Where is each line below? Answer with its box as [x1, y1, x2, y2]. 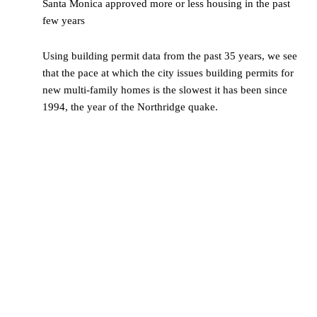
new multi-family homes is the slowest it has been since [42, 84, 287, 96]
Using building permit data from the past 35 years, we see [42, 50, 297, 62]
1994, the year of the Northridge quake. [42, 101, 218, 113]
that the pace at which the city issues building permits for [42, 67, 294, 79]
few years [42, 15, 85, 27]
